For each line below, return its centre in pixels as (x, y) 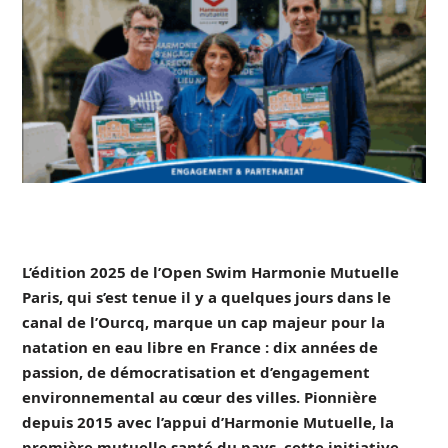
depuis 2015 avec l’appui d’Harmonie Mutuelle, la (207, 422)
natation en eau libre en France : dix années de (199, 347)
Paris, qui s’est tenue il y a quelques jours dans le (206, 297)
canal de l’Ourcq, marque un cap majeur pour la (203, 322)
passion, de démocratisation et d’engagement (195, 372)
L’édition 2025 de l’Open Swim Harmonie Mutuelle (210, 272)
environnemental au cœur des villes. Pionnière (199, 397)
